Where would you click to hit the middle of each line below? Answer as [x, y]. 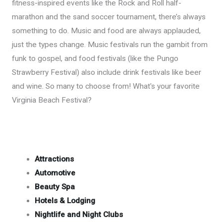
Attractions [55, 159]
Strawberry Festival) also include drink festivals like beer [106, 73]
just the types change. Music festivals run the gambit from [110, 45]
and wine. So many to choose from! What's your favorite [106, 86]
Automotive [55, 173]
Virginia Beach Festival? [52, 100]
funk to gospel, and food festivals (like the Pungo [95, 59]
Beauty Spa [55, 187]
